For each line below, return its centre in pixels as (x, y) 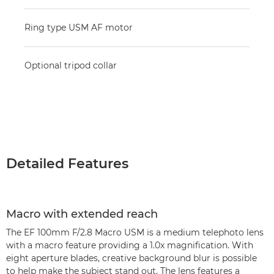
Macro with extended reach (82, 214)
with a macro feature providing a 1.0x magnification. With (130, 245)
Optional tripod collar (71, 65)
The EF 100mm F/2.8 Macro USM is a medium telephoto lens (135, 232)
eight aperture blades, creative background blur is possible (131, 258)
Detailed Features (67, 164)
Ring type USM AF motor (79, 28)
